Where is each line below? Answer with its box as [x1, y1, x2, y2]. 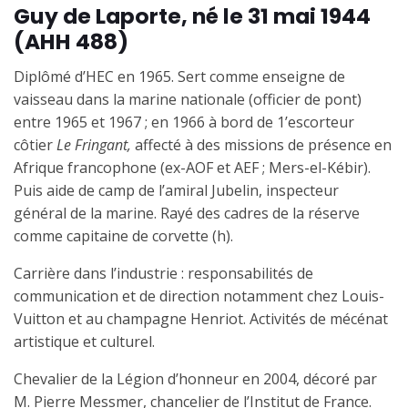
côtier [14, 134, 56, 155]
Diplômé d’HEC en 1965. [14, 66, 178, 87]
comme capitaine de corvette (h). [14, 225, 233, 246]
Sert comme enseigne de [178, 66, 345, 87]
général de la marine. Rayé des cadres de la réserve [14, 202, 360, 223]
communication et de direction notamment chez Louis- [14, 285, 384, 306]
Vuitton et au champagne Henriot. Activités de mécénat [14, 308, 388, 329]
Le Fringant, [56, 134, 131, 155]
